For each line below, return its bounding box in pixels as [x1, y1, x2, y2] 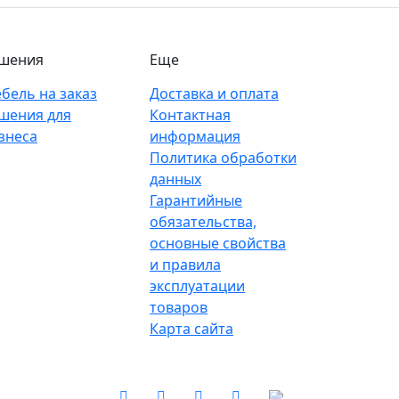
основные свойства [150, 233, 286, 253]
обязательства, [150, 212, 256, 232]
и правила [150, 255, 221, 274]
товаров [150, 297, 208, 317]
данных [150, 169, 201, 189]
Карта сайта [150, 319, 233, 338]
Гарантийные [150, 191, 242, 210]
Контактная [150, 105, 231, 125]
